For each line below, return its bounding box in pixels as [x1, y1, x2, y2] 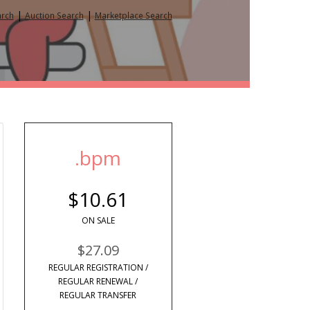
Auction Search [24, 10, 84, 21]
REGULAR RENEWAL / [58, 275, 138, 287]
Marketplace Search [94, 10, 172, 21]
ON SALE [81, 215, 115, 226]
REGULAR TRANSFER [60, 289, 137, 301]
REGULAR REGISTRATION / [48, 262, 148, 273]
